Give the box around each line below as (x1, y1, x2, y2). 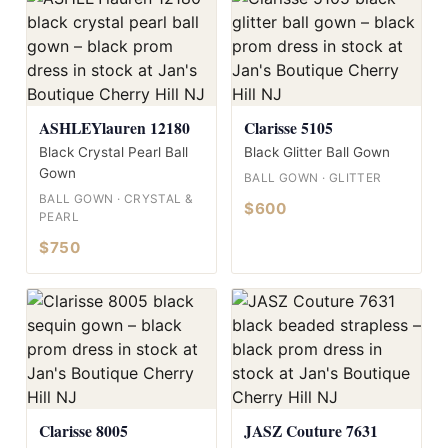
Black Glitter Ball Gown (244, 143, 390, 160)
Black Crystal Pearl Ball (39, 143, 188, 160)
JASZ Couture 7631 (244, 418, 378, 442)
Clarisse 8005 (39, 418, 128, 442)
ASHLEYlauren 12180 (39, 115, 190, 139)
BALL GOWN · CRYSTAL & (39, 191, 194, 206)
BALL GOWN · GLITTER (244, 170, 382, 185)
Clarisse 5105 (244, 115, 333, 139)
